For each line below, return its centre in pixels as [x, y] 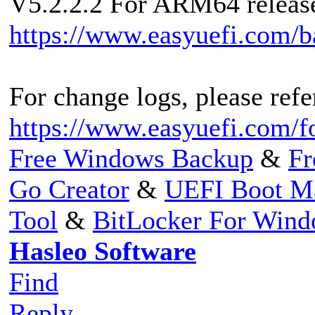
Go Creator [69, 189]
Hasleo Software [103, 251]
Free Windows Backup [131, 158]
